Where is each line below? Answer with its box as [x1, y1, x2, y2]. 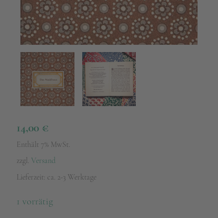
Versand [31, 155, 55, 165]
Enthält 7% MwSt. [16, 139, 70, 149]
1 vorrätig [16, 195, 53, 207]
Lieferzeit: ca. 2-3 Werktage [16, 172, 96, 182]
